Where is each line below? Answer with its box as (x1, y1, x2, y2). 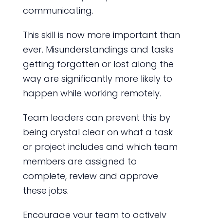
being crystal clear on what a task (22, 126, 173, 138)
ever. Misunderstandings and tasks (22, 43, 174, 55)
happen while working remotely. (22, 87, 161, 99)
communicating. (22, 4, 93, 17)
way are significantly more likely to (22, 72, 172, 85)
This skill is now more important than (22, 28, 180, 41)
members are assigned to (22, 155, 137, 167)
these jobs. (22, 184, 69, 197)
